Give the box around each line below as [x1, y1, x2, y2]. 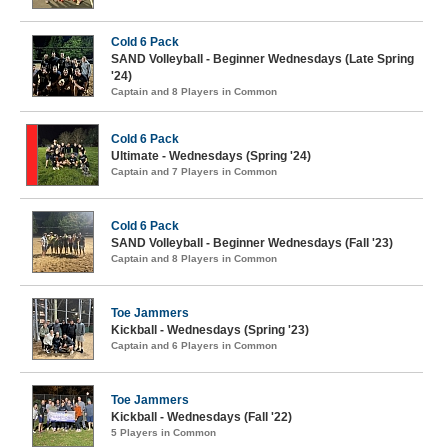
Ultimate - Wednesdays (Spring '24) [111, 149, 311, 163]
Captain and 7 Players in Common [111, 166, 277, 177]
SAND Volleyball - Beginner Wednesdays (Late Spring [111, 52, 414, 66]
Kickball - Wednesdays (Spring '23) [111, 323, 309, 337]
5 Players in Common [111, 427, 216, 438]
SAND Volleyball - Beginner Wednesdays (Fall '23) [111, 236, 393, 250]
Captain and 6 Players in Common [111, 340, 277, 351]
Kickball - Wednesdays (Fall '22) [111, 410, 292, 424]
